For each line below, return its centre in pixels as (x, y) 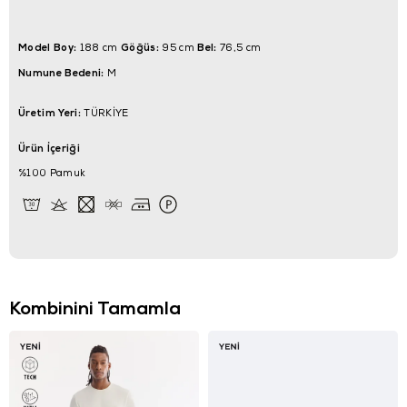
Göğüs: (139, 47)
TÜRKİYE (104, 113)
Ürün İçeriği (49, 148)
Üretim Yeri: (50, 112)
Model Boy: (48, 47)
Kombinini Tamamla (95, 308)
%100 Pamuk (52, 173)
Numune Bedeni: (61, 72)
